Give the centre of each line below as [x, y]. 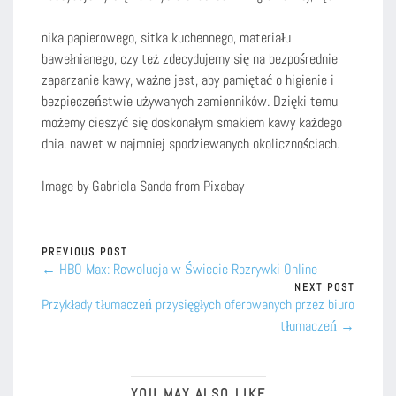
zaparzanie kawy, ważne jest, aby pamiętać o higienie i [188, 80]
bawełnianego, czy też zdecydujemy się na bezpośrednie [190, 58]
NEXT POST [324, 287]
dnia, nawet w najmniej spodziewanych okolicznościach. [190, 143]
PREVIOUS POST [84, 251]
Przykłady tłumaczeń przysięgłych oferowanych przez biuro [198, 304]
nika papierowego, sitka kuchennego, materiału [166, 37]
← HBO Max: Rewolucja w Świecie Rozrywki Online [179, 269]
